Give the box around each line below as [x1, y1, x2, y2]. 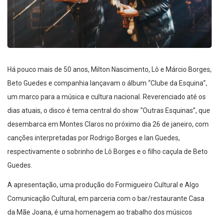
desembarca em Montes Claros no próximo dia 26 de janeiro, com [7, 120, 209, 128]
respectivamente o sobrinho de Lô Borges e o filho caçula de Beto [7, 147, 208, 155]
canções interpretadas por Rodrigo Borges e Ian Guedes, [7, 133, 180, 142]
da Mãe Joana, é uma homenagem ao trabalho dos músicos [7, 208, 192, 216]
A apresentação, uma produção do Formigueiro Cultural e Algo [7, 180, 199, 189]
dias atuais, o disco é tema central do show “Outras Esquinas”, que [7, 106, 210, 114]
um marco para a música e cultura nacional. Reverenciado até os [7, 92, 206, 101]
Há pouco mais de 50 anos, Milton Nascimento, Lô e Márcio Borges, [7, 65, 212, 73]
